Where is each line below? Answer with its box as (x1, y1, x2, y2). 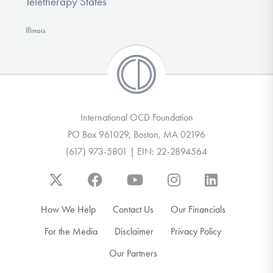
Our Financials (170, 203, 225, 215)
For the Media (44, 225, 97, 237)
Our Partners (108, 247, 157, 259)
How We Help (40, 203, 96, 215)
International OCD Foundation (80, 111, 193, 123)
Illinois (25, 25, 46, 35)
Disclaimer (115, 225, 154, 237)
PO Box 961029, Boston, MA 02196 (68, 128, 205, 140)
